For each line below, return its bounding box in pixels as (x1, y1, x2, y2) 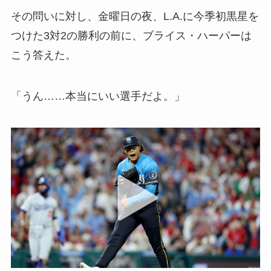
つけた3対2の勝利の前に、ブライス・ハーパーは (10, 30, 252, 42)
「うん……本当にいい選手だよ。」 (10, 90, 185, 103)
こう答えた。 (10, 49, 76, 62)
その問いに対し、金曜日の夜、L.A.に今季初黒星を (10, 10, 259, 23)
